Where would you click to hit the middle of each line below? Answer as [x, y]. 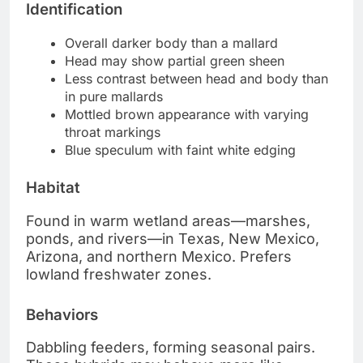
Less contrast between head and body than [196, 78]
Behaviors [62, 314]
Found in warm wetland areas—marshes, [168, 220]
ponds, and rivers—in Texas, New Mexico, [173, 238]
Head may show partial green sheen [175, 60]
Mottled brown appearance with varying [187, 114]
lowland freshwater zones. [119, 274]
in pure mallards [114, 96]
